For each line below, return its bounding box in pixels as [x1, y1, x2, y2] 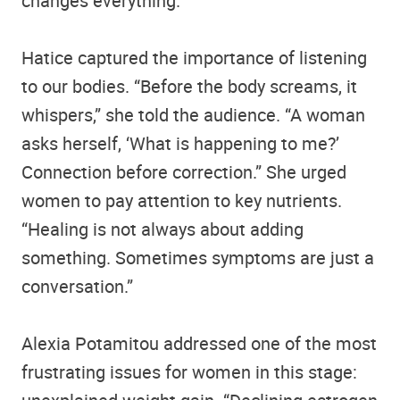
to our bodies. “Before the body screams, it [21, 73, 357, 98]
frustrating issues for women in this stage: [21, 359, 357, 384]
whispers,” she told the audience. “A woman [21, 102, 365, 127]
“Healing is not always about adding [21, 216, 304, 241]
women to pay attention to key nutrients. [21, 187, 342, 212]
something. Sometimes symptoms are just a [21, 245, 374, 270]
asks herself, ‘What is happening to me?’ [21, 130, 339, 155]
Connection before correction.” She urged [21, 159, 346, 184]
